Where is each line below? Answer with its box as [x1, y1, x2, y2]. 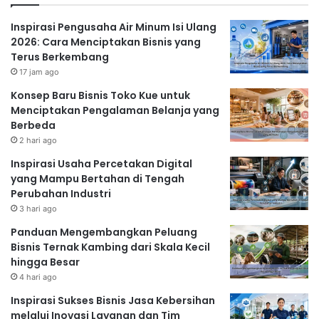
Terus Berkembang [11, 50, 109, 65]
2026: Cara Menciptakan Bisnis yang [11, 35, 201, 50]
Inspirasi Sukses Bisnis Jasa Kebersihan [11, 293, 215, 308]
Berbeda [11, 118, 56, 133]
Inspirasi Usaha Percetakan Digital [11, 157, 192, 172]
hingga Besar [11, 255, 80, 270]
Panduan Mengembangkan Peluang [11, 225, 197, 240]
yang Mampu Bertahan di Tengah [11, 172, 184, 187]
